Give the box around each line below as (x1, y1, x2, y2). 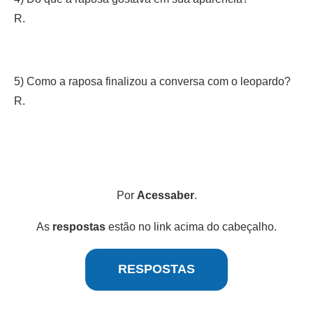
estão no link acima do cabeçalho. (105, 220, 277, 233)
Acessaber (136, 189, 194, 201)
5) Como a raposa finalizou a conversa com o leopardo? (14, 75, 291, 87)
